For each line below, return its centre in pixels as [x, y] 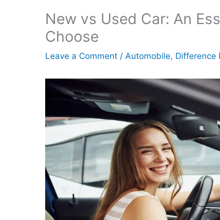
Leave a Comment [81, 56]
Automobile [148, 56]
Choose [72, 36]
